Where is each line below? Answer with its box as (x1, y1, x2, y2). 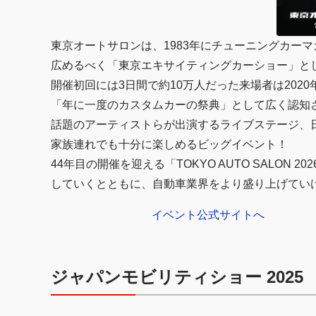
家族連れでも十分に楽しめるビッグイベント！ (51, 138, 288, 150)
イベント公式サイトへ (152, 209, 265, 221)
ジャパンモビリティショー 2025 (51, 267, 303, 286)
